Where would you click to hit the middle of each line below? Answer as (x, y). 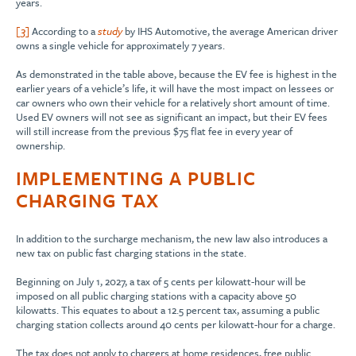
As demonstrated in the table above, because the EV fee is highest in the (176, 74)
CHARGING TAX (87, 201)
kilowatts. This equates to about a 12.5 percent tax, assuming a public (168, 310)
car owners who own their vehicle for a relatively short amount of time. (173, 103)
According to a (64, 31)
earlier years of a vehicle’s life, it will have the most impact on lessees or (175, 89)
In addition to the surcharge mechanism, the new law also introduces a (172, 239)
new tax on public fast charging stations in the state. (131, 253)
